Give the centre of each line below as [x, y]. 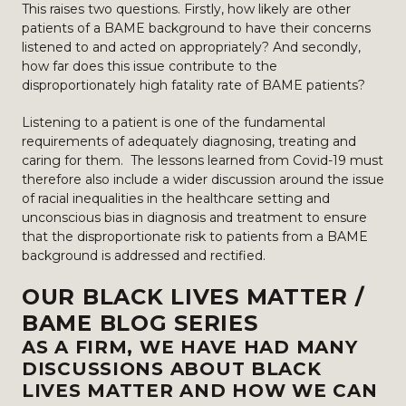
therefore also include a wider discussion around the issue [203, 179]
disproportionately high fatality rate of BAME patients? [193, 85]
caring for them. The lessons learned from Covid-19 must [203, 160]
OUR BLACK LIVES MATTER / [193, 297]
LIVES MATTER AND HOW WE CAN [200, 391]
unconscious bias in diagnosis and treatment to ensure [194, 217]
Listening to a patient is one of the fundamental [174, 122]
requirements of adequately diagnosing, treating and [189, 141]
